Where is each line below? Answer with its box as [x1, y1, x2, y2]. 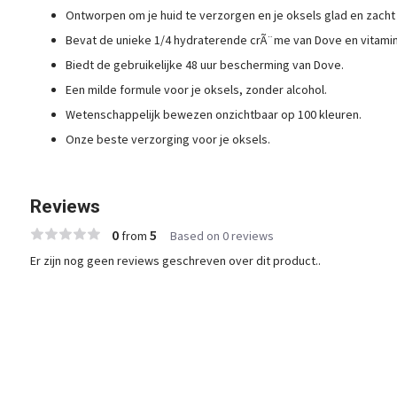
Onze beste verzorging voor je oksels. [65, 131, 270, 147]
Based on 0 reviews [169, 228, 274, 244]
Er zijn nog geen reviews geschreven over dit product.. [29, 253, 321, 269]
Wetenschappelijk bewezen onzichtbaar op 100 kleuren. [65, 106, 362, 122]
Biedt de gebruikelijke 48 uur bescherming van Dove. [65, 57, 344, 73]
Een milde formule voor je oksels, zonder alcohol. [65, 82, 327, 97]
